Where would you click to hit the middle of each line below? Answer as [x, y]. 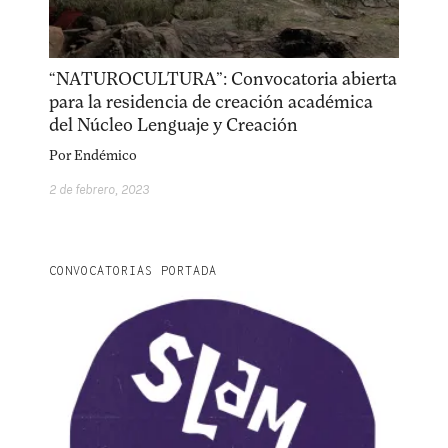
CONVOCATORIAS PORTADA [133, 271]
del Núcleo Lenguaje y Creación [174, 125]
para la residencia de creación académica [211, 102]
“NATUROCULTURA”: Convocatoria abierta [223, 79]
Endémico [106, 156]
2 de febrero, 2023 [99, 190]
